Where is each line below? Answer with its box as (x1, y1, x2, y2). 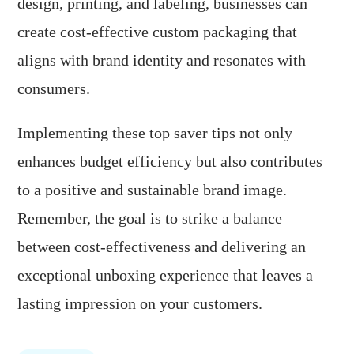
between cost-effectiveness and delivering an (17, 238, 307, 256)
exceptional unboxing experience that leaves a (17, 266, 314, 284)
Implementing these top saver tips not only (17, 124, 293, 142)
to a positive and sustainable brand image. (17, 181, 288, 199)
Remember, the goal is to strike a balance (17, 209, 283, 228)
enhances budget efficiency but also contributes (17, 153, 323, 171)
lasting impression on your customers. (17, 295, 263, 313)
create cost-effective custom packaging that (17, 23, 298, 41)
